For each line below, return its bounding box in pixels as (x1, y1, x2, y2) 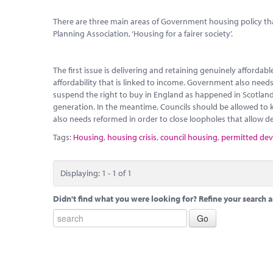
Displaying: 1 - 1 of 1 (60, 168, 132, 179)
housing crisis (107, 131, 157, 143)
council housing (160, 131, 218, 143)
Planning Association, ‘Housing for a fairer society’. (53, 27, 233, 39)
